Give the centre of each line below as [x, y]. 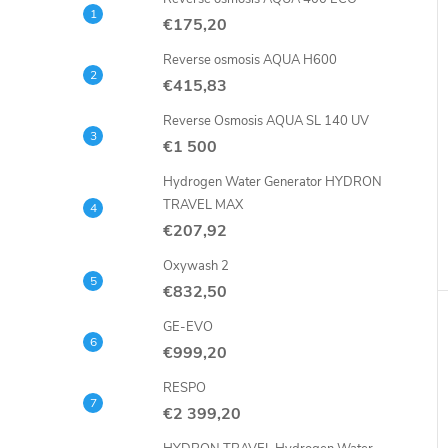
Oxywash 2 [196, 266]
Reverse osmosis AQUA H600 [250, 60]
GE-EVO [188, 327]
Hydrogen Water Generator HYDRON [272, 182]
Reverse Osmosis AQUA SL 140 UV [266, 121]
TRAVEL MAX [203, 205]
